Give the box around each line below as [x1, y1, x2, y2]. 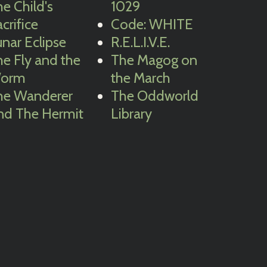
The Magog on [110, 51, 197, 69]
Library [110, 105, 152, 122]
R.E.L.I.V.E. [110, 33, 170, 51]
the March [110, 69, 170, 86]
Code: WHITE [110, 15, 193, 33]
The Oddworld [110, 87, 198, 104]
